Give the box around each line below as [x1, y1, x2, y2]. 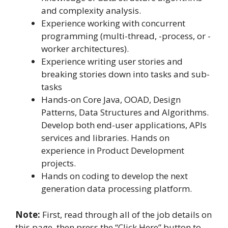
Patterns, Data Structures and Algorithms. [41, 106, 209, 119]
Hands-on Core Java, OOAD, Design [41, 94, 181, 106]
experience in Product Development [41, 145, 184, 157]
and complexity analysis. [41, 5, 141, 17]
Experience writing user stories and [41, 55, 183, 68]
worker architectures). [41, 43, 129, 55]
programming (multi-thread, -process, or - [41, 30, 211, 42]
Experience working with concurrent [41, 17, 185, 30]
